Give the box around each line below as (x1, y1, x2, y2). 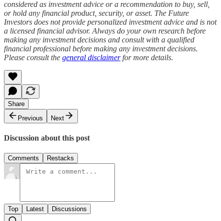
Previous (18, 114, 43, 122)
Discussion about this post (4, 133, 90, 142)
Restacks (47, 154, 74, 162)
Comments (8, 154, 39, 162)
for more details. (120, 53, 173, 62)
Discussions (52, 205, 87, 213)
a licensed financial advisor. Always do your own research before (4, 26, 206, 35)
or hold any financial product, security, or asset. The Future (4, 8, 189, 17)
